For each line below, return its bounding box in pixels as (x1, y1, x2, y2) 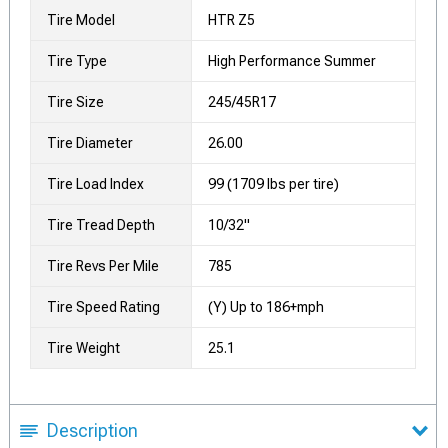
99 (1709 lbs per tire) (208, 176, 339, 192)
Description (47, 420, 138, 441)
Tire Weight (47, 340, 120, 356)
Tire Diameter (47, 135, 133, 151)
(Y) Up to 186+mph (208, 299, 324, 315)
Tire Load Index (47, 176, 144, 192)
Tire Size (47, 94, 104, 110)
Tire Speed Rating (47, 299, 160, 315)
